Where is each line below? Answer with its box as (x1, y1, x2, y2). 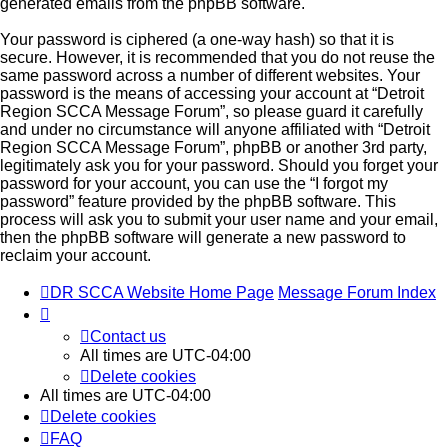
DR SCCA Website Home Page (50, 284, 274, 302)
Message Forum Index (278, 284, 436, 302)
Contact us (90, 328, 166, 346)
